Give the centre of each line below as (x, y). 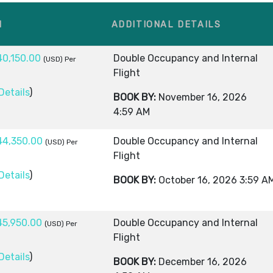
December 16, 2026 (203, 261)
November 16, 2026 (203, 97)
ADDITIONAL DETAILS (166, 24)
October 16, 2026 (198, 180)
